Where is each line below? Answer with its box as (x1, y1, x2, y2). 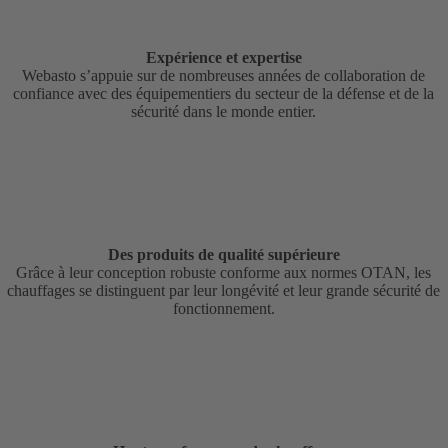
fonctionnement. (172, 299, 275, 317)
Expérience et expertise (145, 48, 302, 66)
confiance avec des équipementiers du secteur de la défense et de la (13, 84, 435, 102)
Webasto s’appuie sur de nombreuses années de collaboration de (22, 66, 426, 84)
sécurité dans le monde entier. (131, 102, 317, 120)
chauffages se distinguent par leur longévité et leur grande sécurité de (7, 281, 441, 299)
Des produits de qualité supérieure (107, 245, 340, 263)
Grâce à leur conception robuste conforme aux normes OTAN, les (16, 263, 432, 281)
